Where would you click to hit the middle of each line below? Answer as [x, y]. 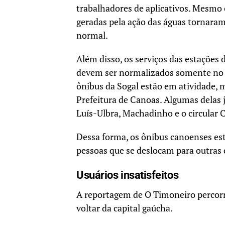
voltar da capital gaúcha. [125, 208]
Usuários [98, 175]
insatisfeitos [149, 175]
